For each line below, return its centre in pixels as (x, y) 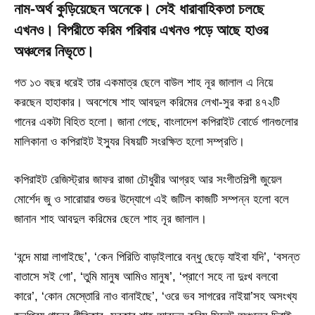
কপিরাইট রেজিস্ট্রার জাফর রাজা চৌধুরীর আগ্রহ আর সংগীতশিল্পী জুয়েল (148, 180)
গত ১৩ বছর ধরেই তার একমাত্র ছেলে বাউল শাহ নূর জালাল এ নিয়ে (143, 82)
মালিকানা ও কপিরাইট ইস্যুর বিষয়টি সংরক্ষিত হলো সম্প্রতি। (129, 141)
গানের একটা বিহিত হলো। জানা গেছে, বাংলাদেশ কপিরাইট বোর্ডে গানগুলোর (156, 122)
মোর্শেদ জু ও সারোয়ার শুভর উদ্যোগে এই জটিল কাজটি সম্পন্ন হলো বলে (152, 200)
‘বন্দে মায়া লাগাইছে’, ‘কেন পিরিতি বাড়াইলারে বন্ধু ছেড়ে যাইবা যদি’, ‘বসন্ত (157, 257)
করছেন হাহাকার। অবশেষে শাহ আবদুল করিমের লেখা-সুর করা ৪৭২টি (147, 102)
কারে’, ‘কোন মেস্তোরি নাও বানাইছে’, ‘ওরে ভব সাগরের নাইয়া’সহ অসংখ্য (155, 297)
